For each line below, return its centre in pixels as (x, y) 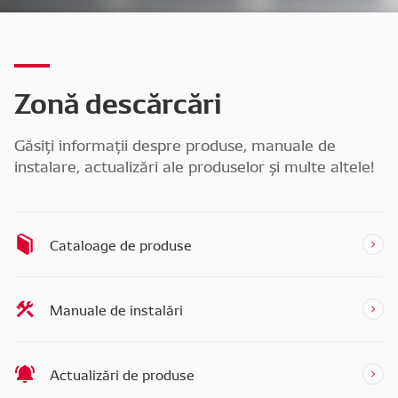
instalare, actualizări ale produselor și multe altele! (194, 165)
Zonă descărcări (118, 100)
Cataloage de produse (121, 244)
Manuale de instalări (116, 309)
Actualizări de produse (122, 374)
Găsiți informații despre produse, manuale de (175, 143)
